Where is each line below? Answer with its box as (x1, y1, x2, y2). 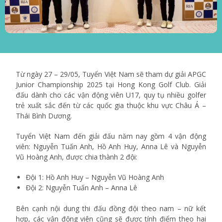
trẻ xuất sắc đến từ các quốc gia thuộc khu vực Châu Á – (16, 101, 206, 111)
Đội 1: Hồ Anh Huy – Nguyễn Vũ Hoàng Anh (26, 172, 165, 182)
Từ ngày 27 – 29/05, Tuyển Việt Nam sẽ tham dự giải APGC (16, 69, 206, 79)
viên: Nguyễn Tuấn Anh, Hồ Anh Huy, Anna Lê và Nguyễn (16, 142, 206, 152)
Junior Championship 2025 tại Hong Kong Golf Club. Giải (16, 80, 206, 90)
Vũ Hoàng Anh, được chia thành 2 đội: (16, 152, 138, 162)
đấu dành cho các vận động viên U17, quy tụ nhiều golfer (16, 90, 206, 100)
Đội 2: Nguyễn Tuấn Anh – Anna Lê (26, 183, 138, 193)
